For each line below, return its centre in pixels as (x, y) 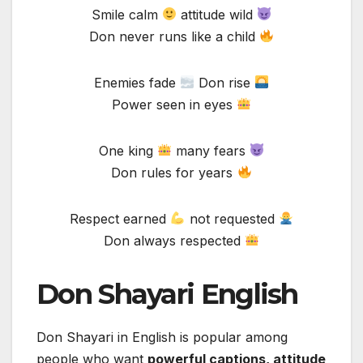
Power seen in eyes (174, 104)
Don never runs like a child (174, 36)
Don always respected (174, 240)
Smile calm (126, 14)
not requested (232, 218)
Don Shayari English (167, 294)
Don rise (224, 82)
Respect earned (120, 218)
